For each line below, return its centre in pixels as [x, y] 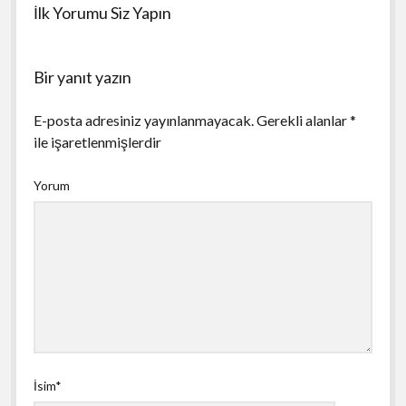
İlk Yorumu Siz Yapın [102, 12]
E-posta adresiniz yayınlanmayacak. [143, 120]
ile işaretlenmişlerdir [97, 141]
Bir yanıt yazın [82, 77]
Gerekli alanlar [303, 120]
